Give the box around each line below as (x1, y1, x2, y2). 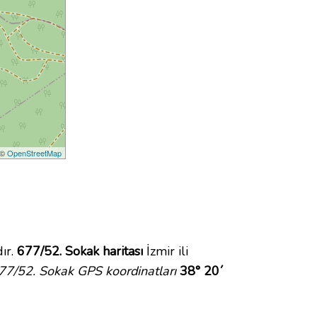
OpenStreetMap (7, 147, 62, 159)
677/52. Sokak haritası (17, 243, 143, 260)
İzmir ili (143, 243, 188, 260)
